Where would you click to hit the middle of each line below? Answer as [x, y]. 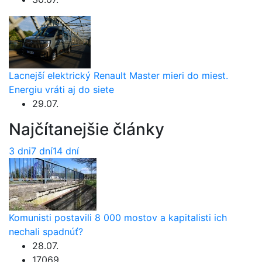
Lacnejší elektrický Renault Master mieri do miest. [118, 75]
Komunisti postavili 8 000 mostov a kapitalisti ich [118, 217]
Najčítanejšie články [87, 129]
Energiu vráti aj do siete [61, 89]
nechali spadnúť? [46, 231]
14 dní [66, 151]
